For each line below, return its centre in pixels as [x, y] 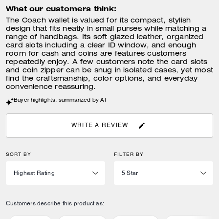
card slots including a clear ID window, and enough [101, 46]
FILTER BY [129, 154]
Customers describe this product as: [55, 203]
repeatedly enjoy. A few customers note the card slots [107, 63]
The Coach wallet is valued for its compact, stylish [99, 21]
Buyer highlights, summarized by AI [60, 101]
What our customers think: [61, 9]
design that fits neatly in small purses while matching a [106, 29]
